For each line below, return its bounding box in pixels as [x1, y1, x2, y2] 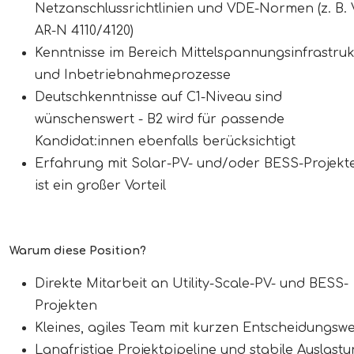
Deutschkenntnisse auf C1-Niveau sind [35, 89, 282, 104]
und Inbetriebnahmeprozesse [35, 67, 231, 82]
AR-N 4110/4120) [35, 23, 134, 38]
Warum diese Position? [9, 243, 146, 257]
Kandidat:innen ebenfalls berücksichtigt [35, 134, 296, 149]
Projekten [35, 298, 97, 313]
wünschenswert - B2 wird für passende [35, 111, 284, 126]
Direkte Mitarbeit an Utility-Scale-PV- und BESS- [35, 276, 348, 291]
